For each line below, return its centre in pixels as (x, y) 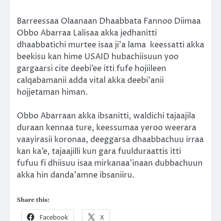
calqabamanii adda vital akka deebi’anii (90, 81)
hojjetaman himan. (52, 92)
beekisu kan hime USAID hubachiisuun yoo (98, 57)
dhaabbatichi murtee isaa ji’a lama (81, 45)
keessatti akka (177, 45)
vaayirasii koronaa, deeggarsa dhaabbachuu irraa (110, 140)
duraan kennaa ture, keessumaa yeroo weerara (107, 128)
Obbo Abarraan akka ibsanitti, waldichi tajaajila (106, 116)
